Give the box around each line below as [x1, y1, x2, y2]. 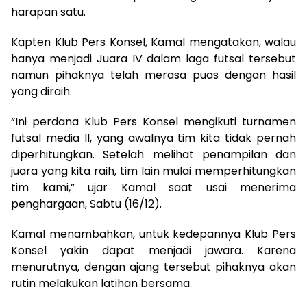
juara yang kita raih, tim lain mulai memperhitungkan [11, 163, 296, 179]
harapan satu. [11, 4, 86, 20]
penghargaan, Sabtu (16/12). [11, 196, 162, 212]
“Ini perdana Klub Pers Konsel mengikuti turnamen [11, 114, 296, 130]
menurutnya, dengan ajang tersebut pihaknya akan [11, 259, 296, 275]
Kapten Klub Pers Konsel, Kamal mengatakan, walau [11, 34, 296, 50]
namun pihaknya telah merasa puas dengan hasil [11, 67, 296, 83]
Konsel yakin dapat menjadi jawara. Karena [11, 243, 296, 258]
